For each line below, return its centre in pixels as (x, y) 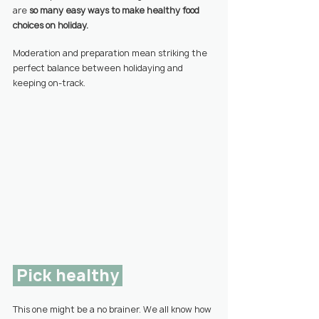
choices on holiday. (51, 25)
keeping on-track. (49, 83)
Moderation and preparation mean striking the (111, 53)
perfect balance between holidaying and (99, 68)
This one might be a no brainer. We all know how (113, 310)
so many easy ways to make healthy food (115, 10)
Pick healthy (69, 276)
